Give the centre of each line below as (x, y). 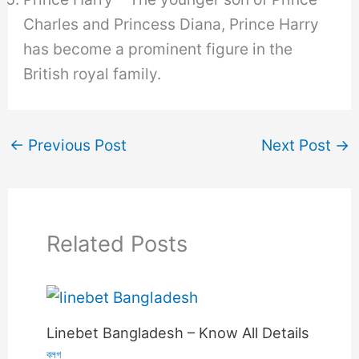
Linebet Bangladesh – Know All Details (178, 333)
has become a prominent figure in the (158, 49)
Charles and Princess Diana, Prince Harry (171, 24)
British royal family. (93, 74)
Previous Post (76, 145)
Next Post (298, 145)
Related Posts (117, 243)
